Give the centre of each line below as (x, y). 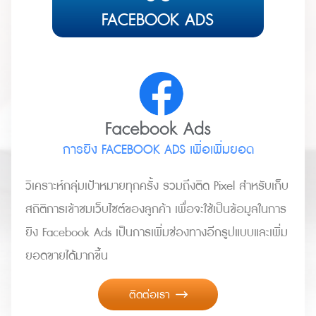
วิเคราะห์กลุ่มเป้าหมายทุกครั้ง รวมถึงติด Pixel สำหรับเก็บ (157, 186)
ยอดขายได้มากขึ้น (67, 256)
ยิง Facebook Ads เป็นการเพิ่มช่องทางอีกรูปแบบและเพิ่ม (157, 233)
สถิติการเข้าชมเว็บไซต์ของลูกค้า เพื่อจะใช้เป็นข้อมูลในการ (156, 209)
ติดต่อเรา (149, 294)
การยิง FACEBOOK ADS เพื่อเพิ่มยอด (158, 150)
